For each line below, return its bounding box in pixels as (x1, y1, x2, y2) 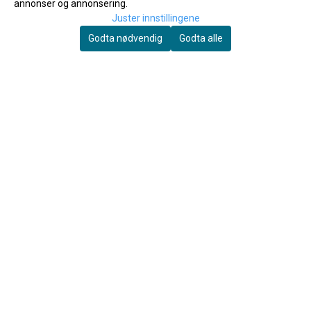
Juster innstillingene (111, 12, 200, 24)
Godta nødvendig (88, 33, 162, 44)
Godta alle (179, 33, 223, 44)
